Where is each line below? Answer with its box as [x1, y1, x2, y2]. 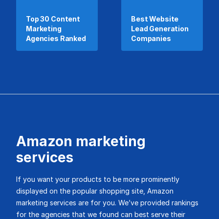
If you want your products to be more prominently [16, 175, 179, 183]
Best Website [131, 15, 179, 23]
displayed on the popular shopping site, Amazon [16, 187, 174, 195]
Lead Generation [131, 24, 189, 33]
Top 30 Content [26, 15, 81, 23]
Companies [131, 34, 171, 43]
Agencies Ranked [26, 34, 86, 43]
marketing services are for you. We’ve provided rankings [16, 198, 198, 207]
